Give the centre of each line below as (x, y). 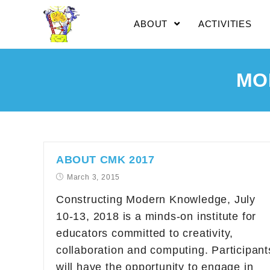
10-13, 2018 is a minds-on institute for (156, 216)
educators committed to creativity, (145, 233)
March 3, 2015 (93, 177)
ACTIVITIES (225, 24)
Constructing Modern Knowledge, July (156, 199)
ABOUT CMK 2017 (105, 160)
